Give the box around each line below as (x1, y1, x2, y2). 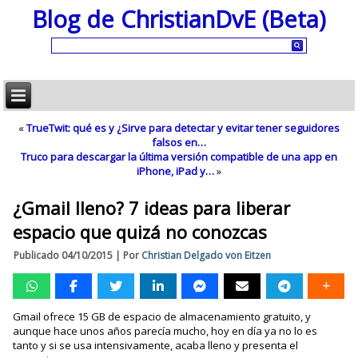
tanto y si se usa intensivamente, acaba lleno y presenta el (13, 338, 299, 352)
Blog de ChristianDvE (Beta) (32, 2, 326, 34)
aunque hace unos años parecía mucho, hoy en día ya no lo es (13, 324, 318, 338)
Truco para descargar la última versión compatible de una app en (21, 149, 337, 164)
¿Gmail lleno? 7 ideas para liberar (13, 196, 291, 220)
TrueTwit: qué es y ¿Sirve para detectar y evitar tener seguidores (26, 121, 340, 135)
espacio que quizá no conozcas (13, 220, 268, 244)
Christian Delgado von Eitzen (141, 249, 272, 262)
